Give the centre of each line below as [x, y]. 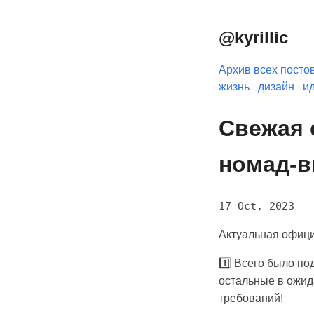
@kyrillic [253, 38]
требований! [251, 299]
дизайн [276, 87]
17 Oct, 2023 [257, 206]
